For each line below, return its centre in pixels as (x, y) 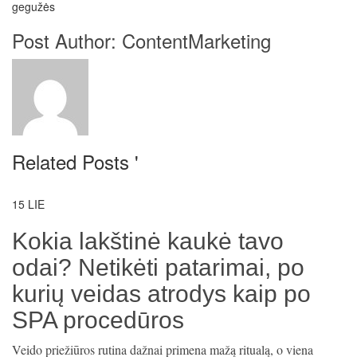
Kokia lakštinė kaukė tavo (148, 241)
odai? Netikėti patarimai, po (158, 267)
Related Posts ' (75, 161)
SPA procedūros (98, 320)
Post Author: (67, 40)
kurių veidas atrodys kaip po (161, 294)
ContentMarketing (196, 40)
